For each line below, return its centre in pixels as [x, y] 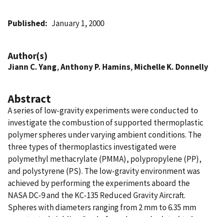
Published [26, 23]
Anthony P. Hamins [95, 67]
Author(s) [28, 55]
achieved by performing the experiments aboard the [99, 183]
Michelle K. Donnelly [171, 67]
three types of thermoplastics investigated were [92, 147]
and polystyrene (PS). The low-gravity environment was [104, 171]
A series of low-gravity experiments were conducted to [103, 110]
